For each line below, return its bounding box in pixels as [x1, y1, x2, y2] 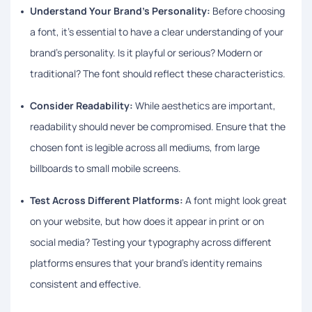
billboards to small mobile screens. [30, 161, 181, 175]
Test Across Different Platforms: [30, 193, 183, 207]
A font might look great [183, 193, 287, 207]
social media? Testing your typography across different [30, 235, 272, 249]
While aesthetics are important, [133, 98, 276, 112]
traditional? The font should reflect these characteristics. [30, 66, 286, 80]
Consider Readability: [30, 98, 133, 112]
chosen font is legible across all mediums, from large [30, 140, 260, 154]
